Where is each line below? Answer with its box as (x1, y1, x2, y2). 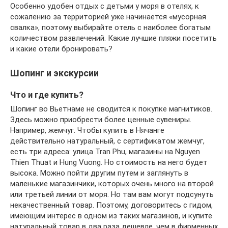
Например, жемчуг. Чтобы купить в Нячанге (10, 126, 164, 135)
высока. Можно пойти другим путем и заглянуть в (10, 168, 188, 178)
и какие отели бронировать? (10, 44, 112, 53)
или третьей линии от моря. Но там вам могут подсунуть (10, 190, 214, 199)
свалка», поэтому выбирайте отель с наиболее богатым (10, 23, 211, 32)
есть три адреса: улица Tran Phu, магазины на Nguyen (10, 147, 200, 156)
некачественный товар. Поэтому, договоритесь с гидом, (10, 201, 213, 210)
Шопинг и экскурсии (10, 68, 99, 78)
